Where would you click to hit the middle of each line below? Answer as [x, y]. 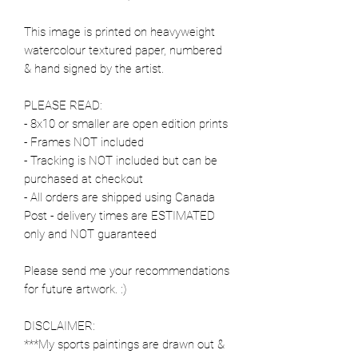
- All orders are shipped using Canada [119, 197]
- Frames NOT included [84, 142]
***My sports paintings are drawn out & [124, 344]
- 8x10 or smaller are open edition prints [126, 123]
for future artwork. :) [76, 289]
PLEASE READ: [63, 105]
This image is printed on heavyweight [119, 32]
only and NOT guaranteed [90, 234]
